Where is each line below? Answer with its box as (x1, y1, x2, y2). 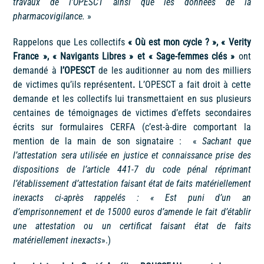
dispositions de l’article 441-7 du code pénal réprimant (13, 164, 251, 176)
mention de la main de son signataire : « (13, 136, 203, 147)
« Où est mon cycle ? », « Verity (124, 37, 251, 48)
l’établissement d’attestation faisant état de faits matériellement (13, 178, 251, 190)
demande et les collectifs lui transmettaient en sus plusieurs (13, 93, 251, 105)
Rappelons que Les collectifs (13, 37, 125, 48)
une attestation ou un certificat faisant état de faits (13, 220, 251, 232)
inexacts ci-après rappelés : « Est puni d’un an (13, 192, 251, 204)
